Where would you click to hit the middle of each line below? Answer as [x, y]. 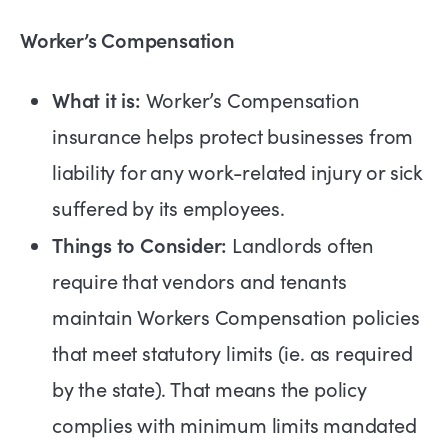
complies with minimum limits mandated [234, 425]
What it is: [99, 99]
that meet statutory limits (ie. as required [232, 353]
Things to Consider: [140, 244]
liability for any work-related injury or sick [237, 172]
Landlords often [301, 245]
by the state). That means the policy [209, 389]
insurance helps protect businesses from [233, 136]
